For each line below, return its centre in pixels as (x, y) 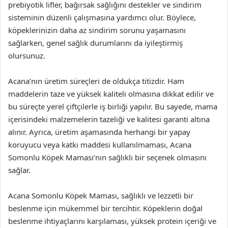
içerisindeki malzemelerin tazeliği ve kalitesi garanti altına (109, 119)
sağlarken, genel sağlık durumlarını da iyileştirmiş (95, 42)
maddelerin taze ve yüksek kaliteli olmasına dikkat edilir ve (111, 93)
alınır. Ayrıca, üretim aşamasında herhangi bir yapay (99, 132)
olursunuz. (27, 55)
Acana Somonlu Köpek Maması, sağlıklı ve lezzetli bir (101, 195)
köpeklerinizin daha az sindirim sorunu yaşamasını (97, 30)
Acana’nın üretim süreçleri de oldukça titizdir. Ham (96, 81)
